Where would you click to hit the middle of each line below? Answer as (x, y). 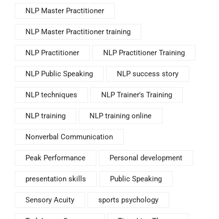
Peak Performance (55, 158)
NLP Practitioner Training (144, 53)
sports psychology (128, 200)
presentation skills (56, 179)
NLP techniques (51, 95)
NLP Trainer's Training (137, 95)
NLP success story (148, 74)
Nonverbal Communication (69, 137)
